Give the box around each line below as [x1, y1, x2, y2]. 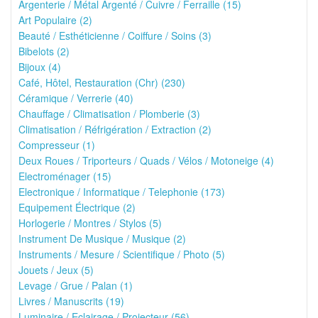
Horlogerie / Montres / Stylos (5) [18, 216, 162, 230]
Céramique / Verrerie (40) [18, 91, 133, 105]
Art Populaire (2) [18, 13, 92, 27]
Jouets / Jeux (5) [18, 263, 94, 277]
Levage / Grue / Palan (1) [18, 278, 133, 292]
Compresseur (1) [18, 138, 95, 152]
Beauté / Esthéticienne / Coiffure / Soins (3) [18, 28, 212, 43]
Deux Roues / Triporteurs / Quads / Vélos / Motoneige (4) [18, 153, 274, 168]
